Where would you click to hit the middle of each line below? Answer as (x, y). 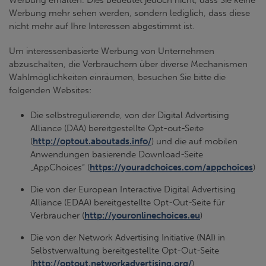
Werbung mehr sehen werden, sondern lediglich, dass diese (129, 13)
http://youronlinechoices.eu (142, 216)
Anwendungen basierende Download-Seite (117, 154)
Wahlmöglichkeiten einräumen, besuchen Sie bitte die (117, 77)
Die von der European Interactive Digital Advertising (133, 189)
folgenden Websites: (50, 90)
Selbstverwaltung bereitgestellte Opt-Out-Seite (125, 251)
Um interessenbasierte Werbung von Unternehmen (112, 51)
